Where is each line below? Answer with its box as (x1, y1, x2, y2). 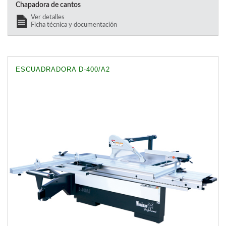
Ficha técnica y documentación (31, 21, 117, 28)
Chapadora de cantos (16, 1, 81, 9)
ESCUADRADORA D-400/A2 (16, 65, 110, 73)
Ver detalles (31, 14, 65, 20)
